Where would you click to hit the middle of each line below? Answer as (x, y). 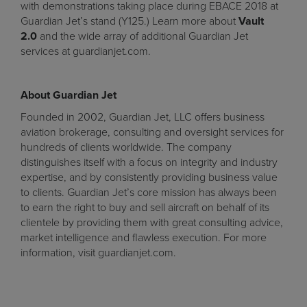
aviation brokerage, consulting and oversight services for (152, 132)
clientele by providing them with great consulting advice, (152, 223)
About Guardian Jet (69, 95)
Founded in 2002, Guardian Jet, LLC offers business (143, 117)
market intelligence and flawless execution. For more (144, 238)
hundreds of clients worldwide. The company (126, 147)
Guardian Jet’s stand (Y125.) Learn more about (130, 21)
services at (47, 51)
